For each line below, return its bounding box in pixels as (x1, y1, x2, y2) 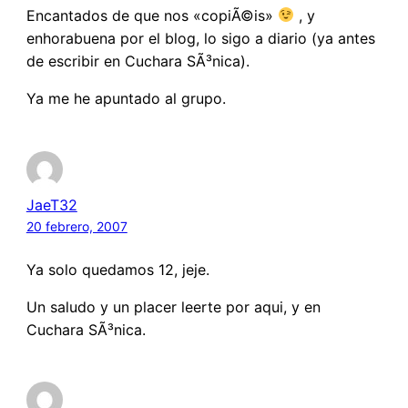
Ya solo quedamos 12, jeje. (25, 260, 209, 279)
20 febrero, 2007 (25, 218, 127, 234)
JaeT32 (25, 195, 77, 214)
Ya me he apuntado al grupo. (25, 88, 226, 107)
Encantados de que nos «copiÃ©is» (25, 5, 278, 25)
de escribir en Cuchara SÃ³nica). (25, 51, 250, 70)
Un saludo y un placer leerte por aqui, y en (25, 297, 321, 316)
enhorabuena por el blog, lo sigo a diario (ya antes (25, 28, 375, 47)
